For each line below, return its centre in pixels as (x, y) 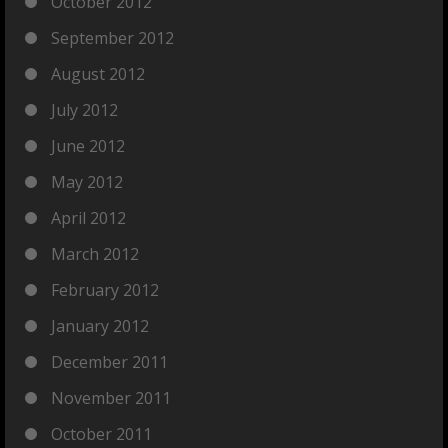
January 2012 (100, 326)
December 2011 (109, 362)
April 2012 (88, 218)
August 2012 (98, 74)
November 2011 (111, 398)
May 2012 (87, 182)
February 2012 (105, 290)
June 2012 (88, 146)
